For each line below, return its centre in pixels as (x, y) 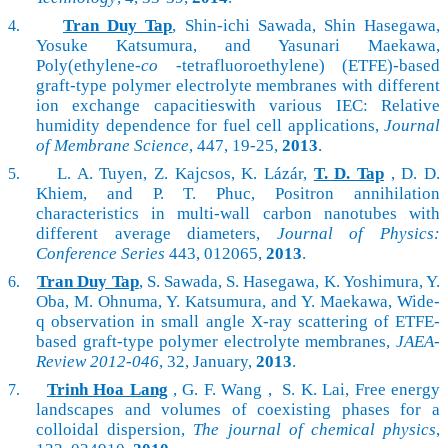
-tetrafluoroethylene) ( (261, 65)
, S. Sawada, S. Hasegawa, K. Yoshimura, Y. (289, 281)
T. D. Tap (349, 173)
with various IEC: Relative (332, 105)
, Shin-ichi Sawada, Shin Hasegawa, (306, 25)
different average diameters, (156, 233)
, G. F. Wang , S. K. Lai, (261, 389)
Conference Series (102, 253)
